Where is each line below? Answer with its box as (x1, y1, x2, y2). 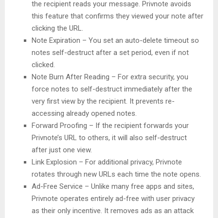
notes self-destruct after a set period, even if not (32, 48, 189, 57)
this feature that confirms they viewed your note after (32, 12, 203, 21)
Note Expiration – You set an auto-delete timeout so (32, 36, 199, 45)
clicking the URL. (32, 24, 83, 33)
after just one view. (32, 145, 92, 155)
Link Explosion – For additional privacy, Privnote (32, 158, 182, 167)
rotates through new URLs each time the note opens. (32, 170, 201, 179)
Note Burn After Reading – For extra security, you (32, 73, 188, 82)
